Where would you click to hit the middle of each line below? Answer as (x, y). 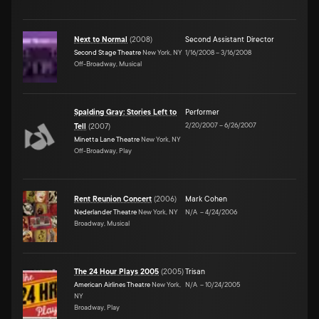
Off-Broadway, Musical (108, 63)
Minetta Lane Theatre (107, 139)
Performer (202, 112)
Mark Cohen (206, 199)
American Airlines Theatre (112, 284)
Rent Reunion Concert (113, 199)
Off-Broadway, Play (103, 150)
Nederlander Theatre (105, 211)
